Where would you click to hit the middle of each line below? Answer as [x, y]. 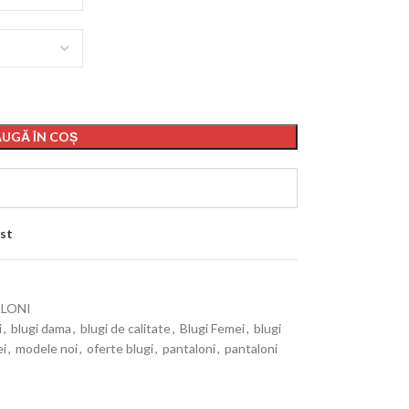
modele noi [46, 348]
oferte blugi [120, 348]
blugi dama [41, 328]
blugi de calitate [125, 328]
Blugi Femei [212, 328]
